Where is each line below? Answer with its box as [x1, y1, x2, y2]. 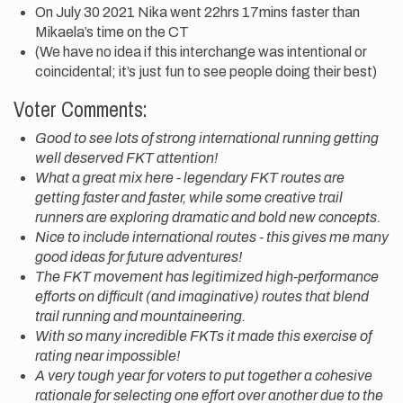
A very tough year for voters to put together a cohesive [35, 367, 372, 383]
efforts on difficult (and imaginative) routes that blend [35, 288, 369, 304]
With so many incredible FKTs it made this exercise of [35, 327, 372, 344]
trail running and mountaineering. [35, 308, 251, 324]
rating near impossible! [35, 347, 180, 363]
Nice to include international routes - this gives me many [35, 228, 389, 245]
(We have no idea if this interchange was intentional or [35, 43, 367, 59]
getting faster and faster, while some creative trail [35, 189, 343, 205]
